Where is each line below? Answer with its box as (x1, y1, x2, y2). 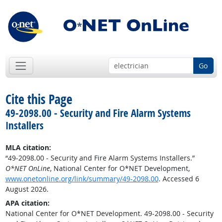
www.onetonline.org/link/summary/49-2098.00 (5, 174, 159, 184)
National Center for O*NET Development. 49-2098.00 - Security (5, 209, 214, 219)
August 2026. (5, 184, 49, 194)
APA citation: (5, 198, 50, 208)
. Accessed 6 (158, 174, 199, 184)
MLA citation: (5, 143, 51, 153)
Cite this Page (5, 90, 72, 109)
